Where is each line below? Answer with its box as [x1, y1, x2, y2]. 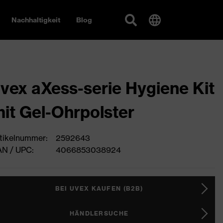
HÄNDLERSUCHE [69, 210, 129, 217]
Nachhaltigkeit [11, 15, 60, 24]
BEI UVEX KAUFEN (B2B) [55, 185, 143, 192]
